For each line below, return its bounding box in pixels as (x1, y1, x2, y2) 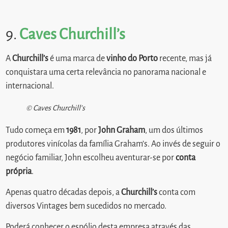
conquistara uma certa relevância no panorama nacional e (6, 67, 207, 77)
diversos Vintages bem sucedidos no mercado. (6, 201, 167, 211)
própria (6, 166, 32, 176)
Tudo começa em (6, 125, 67, 135)
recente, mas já (158, 53, 212, 63)
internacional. (6, 81, 54, 91)
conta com (159, 187, 197, 197)
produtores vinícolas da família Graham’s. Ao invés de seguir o (6, 139, 221, 149)
